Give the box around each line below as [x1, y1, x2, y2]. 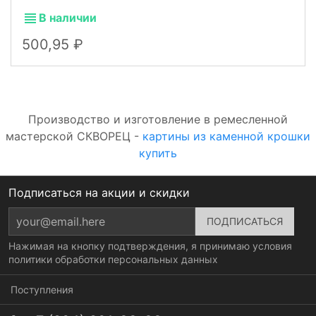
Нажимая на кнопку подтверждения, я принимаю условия [8, 239, 292, 252]
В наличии [39, 10, 97, 25]
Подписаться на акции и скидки [8, 185, 190, 200]
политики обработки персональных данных [8, 253, 218, 265]
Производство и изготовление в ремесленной [28, 111, 288, 126]
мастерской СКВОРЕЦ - [6, 128, 142, 143]
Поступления [11, 283, 73, 296]
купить [139, 145, 177, 160]
